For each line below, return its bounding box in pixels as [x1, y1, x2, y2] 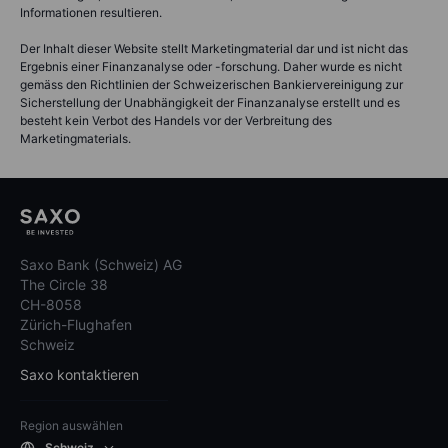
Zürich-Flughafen [20, 315, 132, 333]
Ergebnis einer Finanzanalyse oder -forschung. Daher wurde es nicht [20, 58, 402, 74]
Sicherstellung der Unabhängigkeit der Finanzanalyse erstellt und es [20, 94, 400, 110]
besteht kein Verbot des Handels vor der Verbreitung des [20, 112, 332, 128]
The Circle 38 [20, 275, 108, 293]
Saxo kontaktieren [20, 365, 139, 383]
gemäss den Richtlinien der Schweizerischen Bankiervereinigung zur [20, 76, 403, 92]
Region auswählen [20, 417, 123, 433]
